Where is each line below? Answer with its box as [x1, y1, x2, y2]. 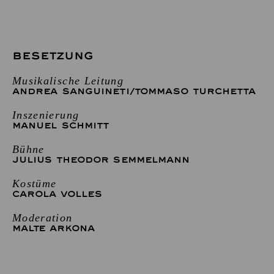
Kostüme [12, 177, 57, 190]
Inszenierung [12, 108, 80, 121]
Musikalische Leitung [12, 74, 124, 87]
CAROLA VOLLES [12, 188, 103, 199]
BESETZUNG [12, 49, 94, 62]
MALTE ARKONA [12, 223, 95, 234]
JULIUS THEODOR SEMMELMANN [12, 154, 190, 165]
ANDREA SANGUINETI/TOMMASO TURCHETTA [12, 86, 256, 97]
